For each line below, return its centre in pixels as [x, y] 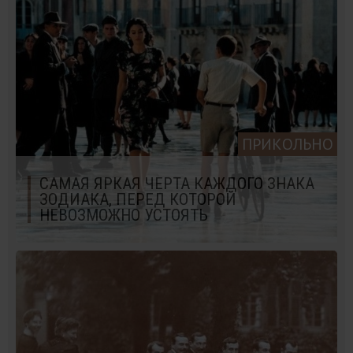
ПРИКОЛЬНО [288, 144]
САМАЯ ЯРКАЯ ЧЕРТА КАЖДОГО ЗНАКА [177, 183]
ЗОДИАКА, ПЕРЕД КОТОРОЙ [138, 199]
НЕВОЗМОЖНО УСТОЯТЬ [124, 215]
